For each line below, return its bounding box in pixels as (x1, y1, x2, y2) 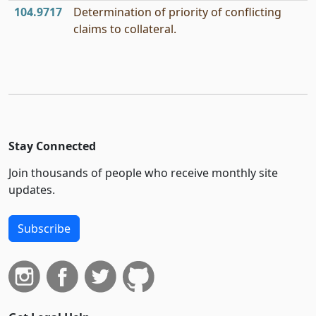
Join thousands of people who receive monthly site (8, 165, 278, 181)
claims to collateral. (73, 21, 176, 37)
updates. (8, 182, 55, 197)
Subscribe (18, 221, 71, 236)
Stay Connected (8, 138, 96, 154)
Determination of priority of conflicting (73, 4, 281, 20)
